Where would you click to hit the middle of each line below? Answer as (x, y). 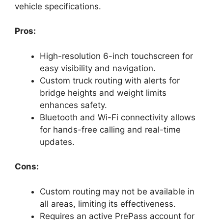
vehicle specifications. (58, 6)
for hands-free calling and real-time (110, 129)
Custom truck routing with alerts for (110, 80)
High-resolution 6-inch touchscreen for (116, 56)
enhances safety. (73, 105)
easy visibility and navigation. (98, 68)
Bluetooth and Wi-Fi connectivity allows (118, 117)
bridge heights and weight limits (103, 93)
